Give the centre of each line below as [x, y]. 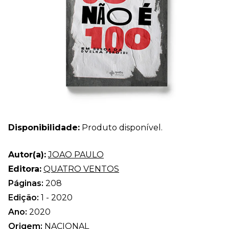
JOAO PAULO [76, 154]
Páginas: [27, 183]
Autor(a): [27, 154]
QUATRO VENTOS [81, 169]
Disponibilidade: [44, 127]
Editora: [25, 169]
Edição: [25, 197]
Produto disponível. [121, 127]
